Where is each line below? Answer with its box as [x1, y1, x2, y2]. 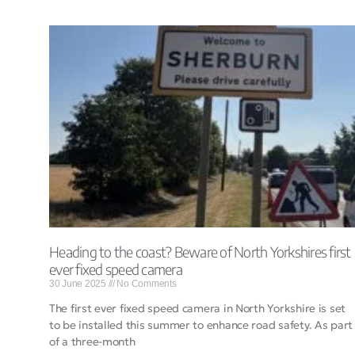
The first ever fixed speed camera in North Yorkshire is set [49, 301, 346, 316]
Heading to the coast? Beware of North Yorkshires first [49, 242, 351, 261]
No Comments [114, 278, 177, 290]
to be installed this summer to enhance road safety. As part [49, 318, 353, 333]
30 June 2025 [49, 278, 109, 290]
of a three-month [49, 334, 136, 349]
